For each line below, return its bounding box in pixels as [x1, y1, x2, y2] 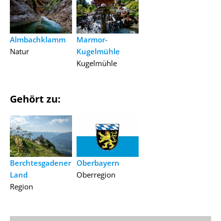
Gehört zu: [10, 92, 61, 106]
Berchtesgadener [10, 157, 71, 168]
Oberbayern [76, 158, 119, 168]
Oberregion [76, 170, 115, 180]
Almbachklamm [10, 34, 66, 44]
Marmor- [76, 34, 108, 44]
